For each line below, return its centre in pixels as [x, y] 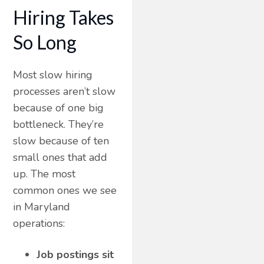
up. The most [44, 174]
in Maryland [42, 207]
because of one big [59, 108]
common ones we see [65, 190]
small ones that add [60, 157]
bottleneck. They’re [59, 124]
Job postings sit [75, 254]
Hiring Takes [64, 17]
